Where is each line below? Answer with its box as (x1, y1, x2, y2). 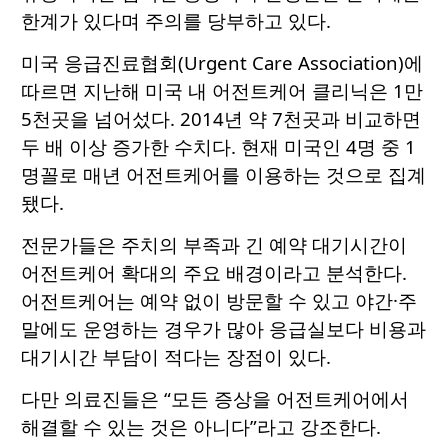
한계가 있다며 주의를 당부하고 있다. (21, 7, 331, 33)
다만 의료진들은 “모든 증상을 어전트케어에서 (21, 385, 409, 411)
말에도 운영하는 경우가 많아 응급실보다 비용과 (21, 315, 426, 341)
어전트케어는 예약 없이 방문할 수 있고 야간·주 (21, 287, 417, 313)
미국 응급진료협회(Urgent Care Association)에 (21, 49, 423, 75)
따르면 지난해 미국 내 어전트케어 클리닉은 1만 (21, 77, 423, 103)
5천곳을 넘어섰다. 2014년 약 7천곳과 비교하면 (21, 105, 421, 131)
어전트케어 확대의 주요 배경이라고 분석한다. (21, 259, 407, 285)
